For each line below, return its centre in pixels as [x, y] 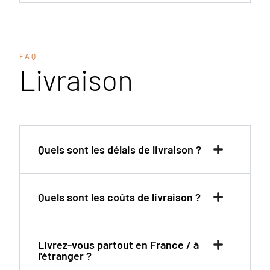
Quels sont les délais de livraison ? [120, 149]
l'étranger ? [65, 255]
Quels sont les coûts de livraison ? [120, 197]
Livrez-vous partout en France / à [119, 244]
